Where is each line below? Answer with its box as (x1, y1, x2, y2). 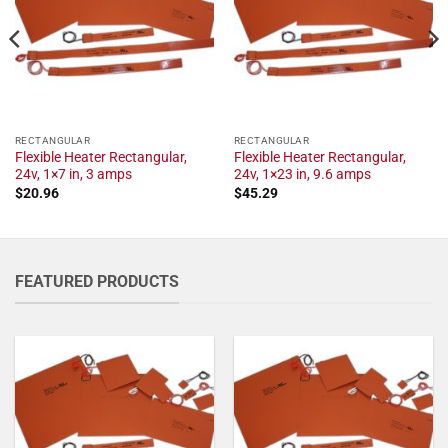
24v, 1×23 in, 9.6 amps (233, 166, 371, 183)
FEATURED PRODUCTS (15, 272, 179, 292)
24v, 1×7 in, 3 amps (14, 166, 132, 183)
